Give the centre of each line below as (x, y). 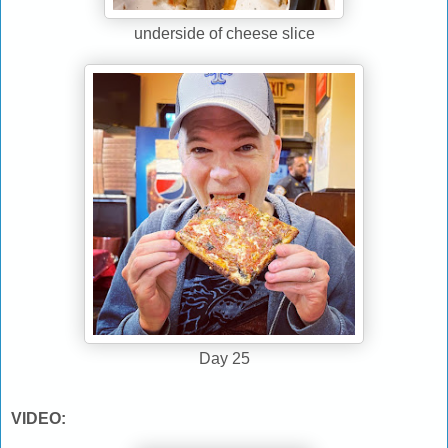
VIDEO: (38, 418)
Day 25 (224, 358)
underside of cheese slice (224, 33)
